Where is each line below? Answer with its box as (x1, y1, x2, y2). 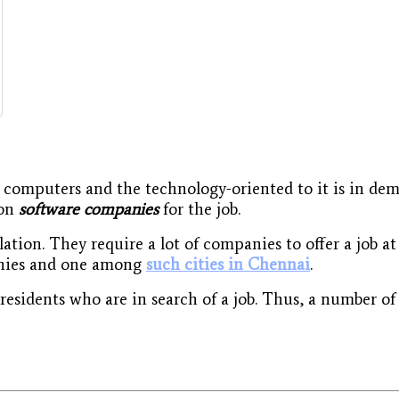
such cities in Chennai (146, 253, 310, 274)
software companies (19, 198, 159, 219)
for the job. (159, 198, 240, 219)
